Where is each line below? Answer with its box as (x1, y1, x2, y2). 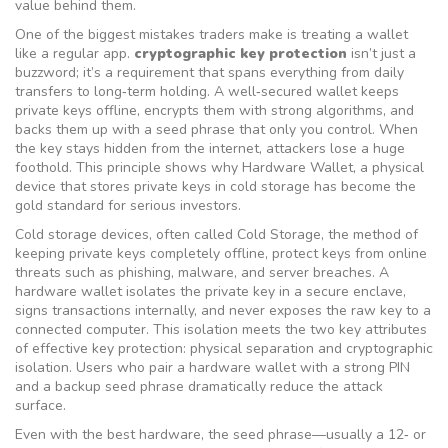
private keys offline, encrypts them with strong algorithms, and (15, 101, 414, 120)
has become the (310, 177, 416, 196)
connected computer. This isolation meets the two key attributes (15, 320, 427, 339)
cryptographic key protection (134, 44, 347, 63)
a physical (360, 158, 424, 177)
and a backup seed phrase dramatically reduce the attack (15, 377, 383, 396)
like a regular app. (15, 44, 134, 63)
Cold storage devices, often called (15, 225, 237, 244)
